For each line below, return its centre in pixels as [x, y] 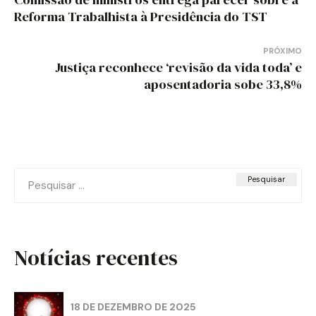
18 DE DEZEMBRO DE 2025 [133, 306]
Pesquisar [37, 175]
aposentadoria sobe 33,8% [223, 84]
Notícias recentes [96, 258]
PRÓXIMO [282, 51]
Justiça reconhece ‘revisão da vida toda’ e [178, 67]
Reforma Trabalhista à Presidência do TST [141, 16]
